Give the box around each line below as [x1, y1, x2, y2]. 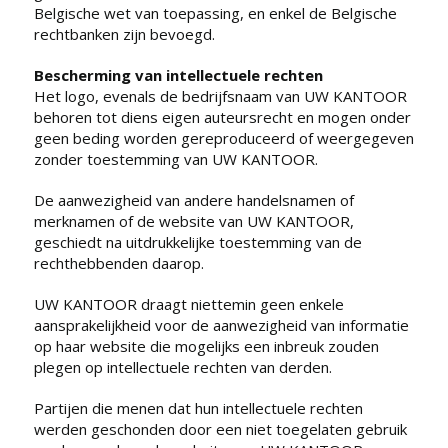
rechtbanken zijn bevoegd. [33, 23, 215, 44]
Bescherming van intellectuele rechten [33, 64, 323, 85]
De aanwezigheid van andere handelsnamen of [33, 189, 354, 210]
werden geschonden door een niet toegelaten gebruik [33, 418, 407, 439]
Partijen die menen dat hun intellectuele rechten [33, 397, 363, 418]
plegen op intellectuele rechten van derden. [33, 356, 332, 377]
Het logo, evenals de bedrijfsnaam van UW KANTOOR [33, 85, 407, 106]
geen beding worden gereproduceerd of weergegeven [33, 127, 414, 148]
